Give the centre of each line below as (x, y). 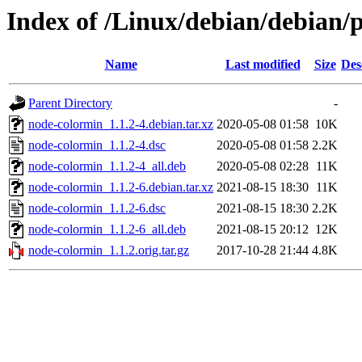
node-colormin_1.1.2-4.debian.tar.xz (121, 124)
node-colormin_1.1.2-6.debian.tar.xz (121, 187)
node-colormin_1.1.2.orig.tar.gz (109, 250)
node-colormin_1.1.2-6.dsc (97, 208)
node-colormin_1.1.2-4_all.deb (107, 166)
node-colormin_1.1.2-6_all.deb (107, 229)
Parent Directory (70, 103)
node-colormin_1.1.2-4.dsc (97, 145)
